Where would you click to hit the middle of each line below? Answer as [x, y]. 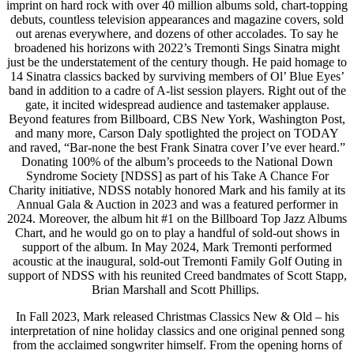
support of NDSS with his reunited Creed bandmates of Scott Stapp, [177, 275]
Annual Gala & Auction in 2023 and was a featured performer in [177, 204]
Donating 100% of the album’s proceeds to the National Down [177, 161]
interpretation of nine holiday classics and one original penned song [177, 330]
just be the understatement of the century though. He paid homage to [177, 62]
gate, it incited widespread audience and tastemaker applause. [177, 104]
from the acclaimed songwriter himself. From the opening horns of [177, 345]
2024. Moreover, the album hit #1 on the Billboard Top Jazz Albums [177, 218]
